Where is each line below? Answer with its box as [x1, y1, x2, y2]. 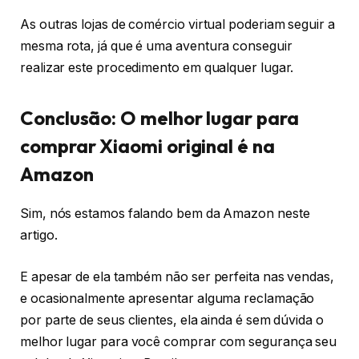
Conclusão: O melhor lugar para [20, 106, 299, 131]
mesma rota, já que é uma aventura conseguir [20, 38, 292, 54]
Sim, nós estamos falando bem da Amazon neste [20, 206, 310, 222]
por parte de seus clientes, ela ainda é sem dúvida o [20, 312, 324, 328]
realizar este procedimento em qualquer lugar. [20, 60, 294, 76]
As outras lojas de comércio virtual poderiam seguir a [20, 17, 335, 33]
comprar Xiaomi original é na [20, 134, 275, 159]
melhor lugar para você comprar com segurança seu [20, 333, 337, 349]
